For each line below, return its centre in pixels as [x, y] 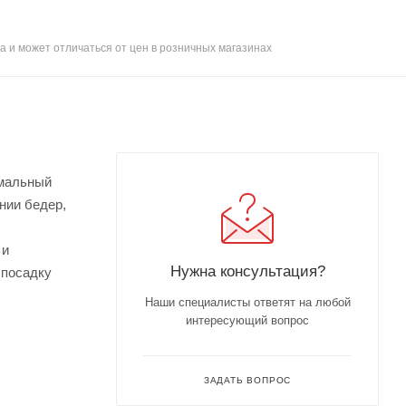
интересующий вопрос [247, 320]
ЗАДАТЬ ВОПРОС [247, 380]
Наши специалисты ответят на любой [247, 302]
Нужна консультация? [247, 271]
